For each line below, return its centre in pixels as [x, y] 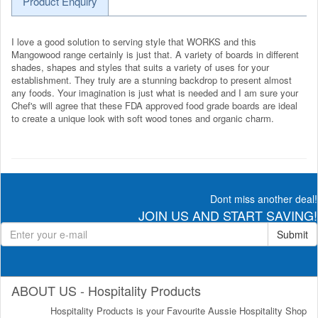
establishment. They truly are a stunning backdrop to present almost [152, 79]
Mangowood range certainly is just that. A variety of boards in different [155, 54]
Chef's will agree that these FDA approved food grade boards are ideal [154, 105]
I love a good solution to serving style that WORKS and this [134, 41]
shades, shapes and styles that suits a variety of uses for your [140, 67]
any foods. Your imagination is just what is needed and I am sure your [155, 92]
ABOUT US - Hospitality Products [106, 290]
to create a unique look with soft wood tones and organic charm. [143, 118]
